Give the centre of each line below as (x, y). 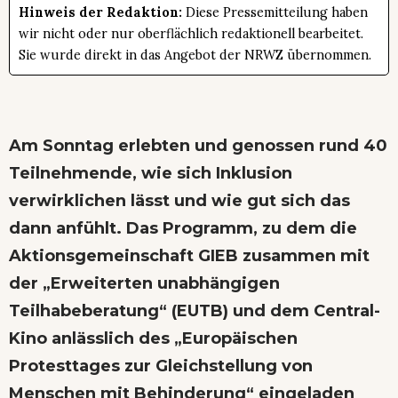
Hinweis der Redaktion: (100, 12)
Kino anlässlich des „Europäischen (153, 338)
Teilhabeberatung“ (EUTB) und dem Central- (195, 310)
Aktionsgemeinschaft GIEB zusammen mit (189, 255)
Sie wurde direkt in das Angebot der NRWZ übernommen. (195, 55)
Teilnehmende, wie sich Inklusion (151, 173)
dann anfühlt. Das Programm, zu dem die (183, 228)
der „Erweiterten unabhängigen (144, 283)
